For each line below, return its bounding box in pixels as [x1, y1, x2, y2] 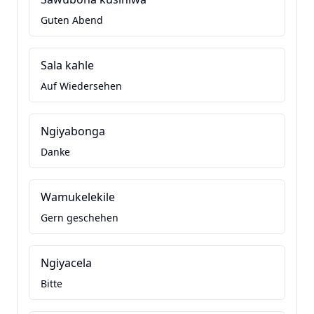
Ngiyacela [41, 255, 92, 271]
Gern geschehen [41, 211, 118, 224]
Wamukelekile [41, 189, 115, 205]
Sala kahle [41, 57, 94, 73]
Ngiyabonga [41, 123, 105, 139]
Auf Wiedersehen [41, 79, 122, 93]
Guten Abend [41, 13, 103, 27]
